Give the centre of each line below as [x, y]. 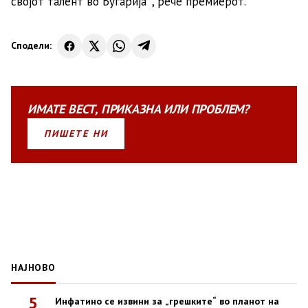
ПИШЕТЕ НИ [76, 133]
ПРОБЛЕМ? [220, 109]
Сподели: [31, 46]
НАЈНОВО [33, 267]
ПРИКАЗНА [131, 109]
